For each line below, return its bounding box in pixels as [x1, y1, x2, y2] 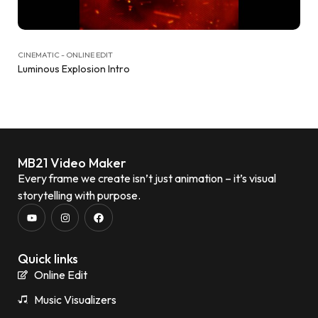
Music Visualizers [33, 292, 116, 307]
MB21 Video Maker [18, 155, 126, 171]
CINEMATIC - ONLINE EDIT [18, 50, 113, 60]
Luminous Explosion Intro [18, 62, 130, 75]
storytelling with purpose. [18, 188, 141, 202]
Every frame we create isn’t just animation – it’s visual [18, 171, 276, 185]
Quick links [18, 251, 78, 268]
